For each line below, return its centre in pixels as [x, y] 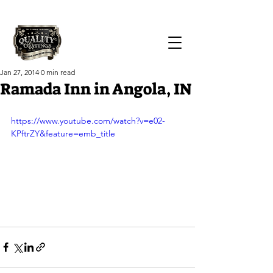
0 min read [58, 72]
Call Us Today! [71, 9]
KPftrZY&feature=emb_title [63, 133]
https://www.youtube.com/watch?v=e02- [88, 121]
